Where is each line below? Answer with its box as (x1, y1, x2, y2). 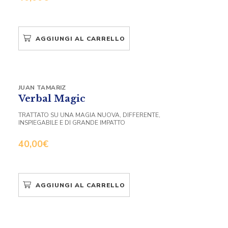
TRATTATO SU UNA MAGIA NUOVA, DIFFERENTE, (18, 110, 160, 119)
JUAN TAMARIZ (18, 83, 66, 92)
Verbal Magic (18, 93, 85, 104)
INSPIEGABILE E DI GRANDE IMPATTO (18, 118, 125, 127)
